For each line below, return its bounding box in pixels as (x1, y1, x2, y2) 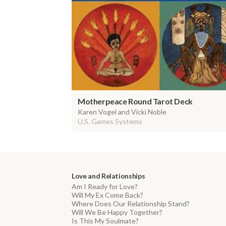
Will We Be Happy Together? (72, 208, 162, 217)
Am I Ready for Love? (72, 182, 138, 191)
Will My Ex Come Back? (72, 191, 143, 200)
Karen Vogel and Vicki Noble (78, 107, 166, 117)
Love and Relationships (72, 172, 145, 181)
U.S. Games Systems (78, 117, 142, 126)
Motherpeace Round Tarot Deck (78, 96, 193, 106)
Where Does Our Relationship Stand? (72, 199, 190, 208)
